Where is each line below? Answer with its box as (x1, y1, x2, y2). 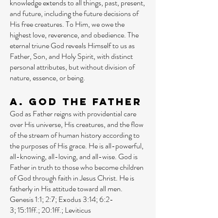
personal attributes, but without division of (10, 61, 135, 73)
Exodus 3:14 (58, 194, 96, 205)
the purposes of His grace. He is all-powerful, (10, 140, 144, 151)
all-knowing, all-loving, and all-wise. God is (10, 151, 138, 162)
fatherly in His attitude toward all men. (10, 183, 123, 194)
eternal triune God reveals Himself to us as (10, 40, 135, 51)
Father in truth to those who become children (10, 162, 144, 173)
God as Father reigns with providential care (10, 108, 136, 119)
